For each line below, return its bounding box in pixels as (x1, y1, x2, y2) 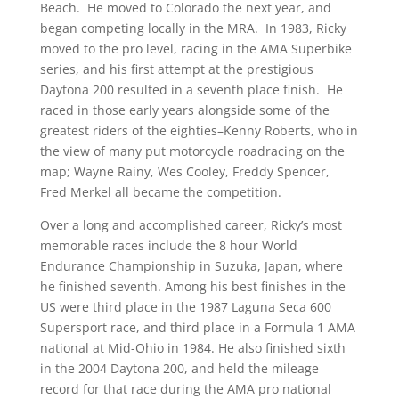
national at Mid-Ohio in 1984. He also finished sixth (39, 339, 346, 356)
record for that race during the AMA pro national (39, 380, 331, 397)
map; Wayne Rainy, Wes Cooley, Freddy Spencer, (39, 163, 330, 180)
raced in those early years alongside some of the (39, 102, 330, 118)
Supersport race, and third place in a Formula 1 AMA (39, 319, 355, 336)
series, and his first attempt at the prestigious (39, 61, 313, 77)
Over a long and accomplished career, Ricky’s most (39, 216, 342, 233)
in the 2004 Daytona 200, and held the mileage (39, 360, 319, 377)
